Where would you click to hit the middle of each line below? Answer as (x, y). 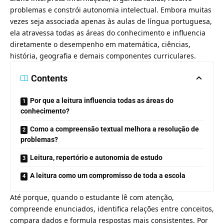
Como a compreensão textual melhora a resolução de (114, 129)
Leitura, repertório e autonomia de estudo (96, 157)
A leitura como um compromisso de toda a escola (108, 175)
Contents (49, 78)
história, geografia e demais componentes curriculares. (103, 55)
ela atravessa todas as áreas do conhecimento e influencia (108, 32)
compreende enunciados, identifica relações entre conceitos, (112, 208)
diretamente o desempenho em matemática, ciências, (100, 44)
